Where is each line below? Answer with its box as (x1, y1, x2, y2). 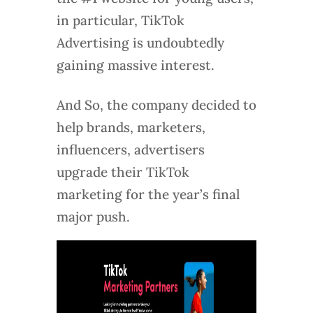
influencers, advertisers (56, 141, 205, 159)
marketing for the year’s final (56, 186, 240, 203)
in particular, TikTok (56, 12, 184, 29)
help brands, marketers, (56, 119, 205, 136)
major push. (56, 208, 130, 226)
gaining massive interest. (56, 57, 214, 74)
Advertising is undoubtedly (56, 34, 224, 52)
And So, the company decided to (56, 96, 256, 114)
